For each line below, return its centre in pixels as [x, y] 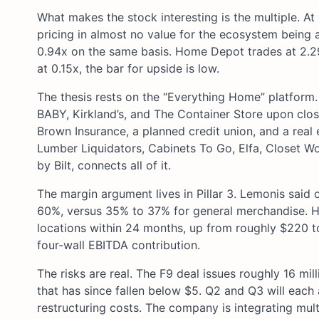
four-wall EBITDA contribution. [119, 245]
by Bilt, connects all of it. [104, 165]
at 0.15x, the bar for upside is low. [128, 68]
